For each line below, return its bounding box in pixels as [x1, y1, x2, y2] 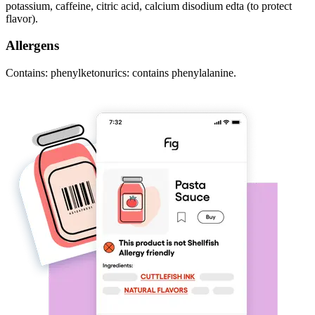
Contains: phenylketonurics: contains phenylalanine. [6, 67, 236, 79]
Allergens [6, 38, 59, 53]
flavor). [6, 12, 38, 25]
